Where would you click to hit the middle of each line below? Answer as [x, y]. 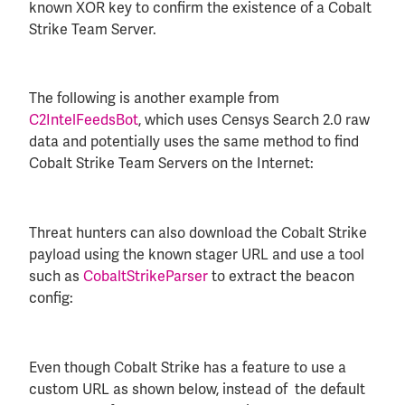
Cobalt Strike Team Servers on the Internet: [171, 164]
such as [56, 277]
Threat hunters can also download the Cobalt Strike [198, 233]
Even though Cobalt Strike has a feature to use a [188, 367]
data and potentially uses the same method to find [194, 142]
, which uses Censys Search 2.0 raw [254, 120]
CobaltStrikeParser [146, 277]
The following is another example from [154, 99]
